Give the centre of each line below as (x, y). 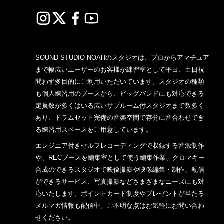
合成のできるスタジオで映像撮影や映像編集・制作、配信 (120, 170)
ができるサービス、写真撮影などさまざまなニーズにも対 (120, 182)
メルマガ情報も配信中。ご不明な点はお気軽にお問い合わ (120, 206)
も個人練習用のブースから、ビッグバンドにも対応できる (120, 94)
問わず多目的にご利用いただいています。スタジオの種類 (120, 82)
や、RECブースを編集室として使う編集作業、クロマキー (120, 158)
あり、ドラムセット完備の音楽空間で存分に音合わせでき (120, 118)
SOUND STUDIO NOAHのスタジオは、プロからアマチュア (122, 58)
